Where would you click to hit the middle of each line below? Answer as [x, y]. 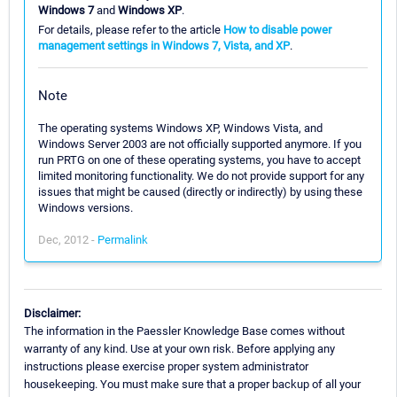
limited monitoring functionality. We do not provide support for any [201, 175]
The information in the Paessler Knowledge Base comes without [184, 331]
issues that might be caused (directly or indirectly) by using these [200, 191]
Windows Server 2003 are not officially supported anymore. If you [200, 144]
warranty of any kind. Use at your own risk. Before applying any [179, 349]
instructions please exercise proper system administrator [166, 367]
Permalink [123, 239]
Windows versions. [86, 207]
